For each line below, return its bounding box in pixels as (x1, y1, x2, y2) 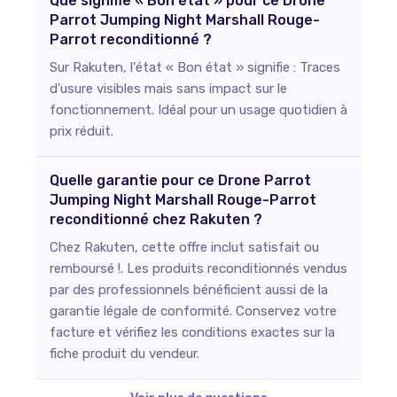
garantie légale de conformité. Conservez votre (50, 303, 337, 319)
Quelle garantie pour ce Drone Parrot (50, 172, 311, 189)
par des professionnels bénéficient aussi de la (50, 282, 328, 298)
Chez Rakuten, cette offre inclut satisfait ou (50, 239, 319, 255)
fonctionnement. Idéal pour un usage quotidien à (50, 102, 347, 118)
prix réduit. (50, 123, 113, 139)
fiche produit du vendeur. (50, 346, 199, 362)
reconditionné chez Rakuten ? (50, 211, 262, 228)
